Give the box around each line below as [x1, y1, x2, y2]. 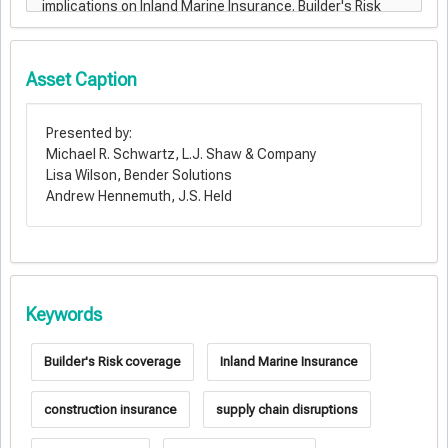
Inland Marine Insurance [219, 354, 358, 370]
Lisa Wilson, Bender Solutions [46, 167, 232, 183]
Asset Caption [26, 69, 137, 90]
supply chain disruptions [215, 401, 358, 417]
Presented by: [46, 125, 132, 141]
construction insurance [43, 401, 177, 417]
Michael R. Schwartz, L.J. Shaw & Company [46, 146, 316, 162]
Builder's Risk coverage [43, 354, 181, 370]
